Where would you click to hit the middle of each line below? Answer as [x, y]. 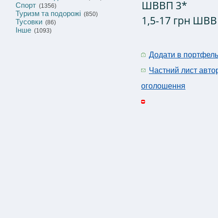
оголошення [163, 86]
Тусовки [29, 22]
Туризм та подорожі [48, 13]
